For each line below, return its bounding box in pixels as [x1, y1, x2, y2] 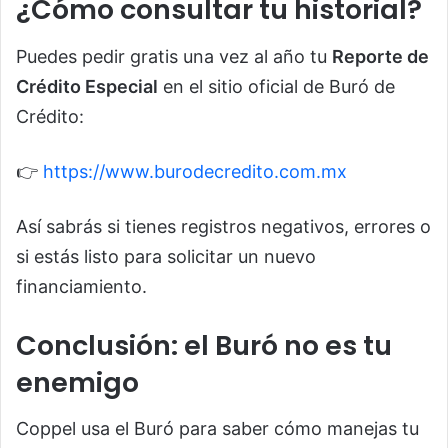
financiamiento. [16, 275, 147, 297]
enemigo [16, 363, 139, 401]
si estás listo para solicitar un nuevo [16, 245, 316, 267]
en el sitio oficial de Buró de [158, 75, 395, 97]
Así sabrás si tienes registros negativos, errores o [16, 215, 431, 237]
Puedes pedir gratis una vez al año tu [16, 45, 332, 67]
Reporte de [332, 45, 429, 67]
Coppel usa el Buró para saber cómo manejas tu [16, 418, 419, 440]
